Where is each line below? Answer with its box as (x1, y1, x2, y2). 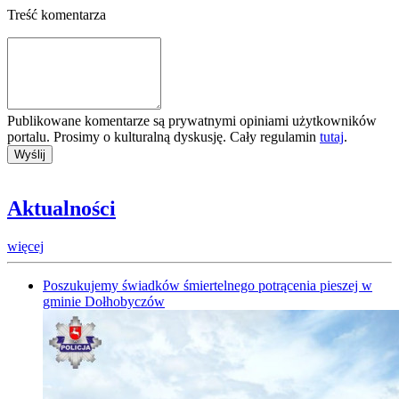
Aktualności (7, 197, 116, 221)
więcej (7, 239, 44, 255)
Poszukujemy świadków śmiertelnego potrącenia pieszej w (43, 278, 372, 294)
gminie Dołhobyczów (43, 294, 165, 310)
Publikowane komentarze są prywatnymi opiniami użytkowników (7, 112, 377, 128)
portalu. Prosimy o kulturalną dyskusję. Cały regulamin (7, 128, 320, 144)
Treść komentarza (7, 6, 106, 22)
